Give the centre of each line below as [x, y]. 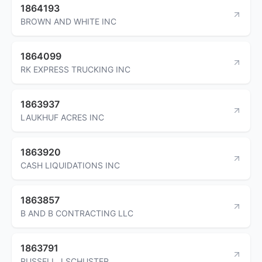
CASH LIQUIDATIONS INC [70, 165]
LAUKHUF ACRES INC [62, 117]
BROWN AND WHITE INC [68, 21]
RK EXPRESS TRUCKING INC [75, 69]
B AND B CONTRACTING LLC [77, 213]
